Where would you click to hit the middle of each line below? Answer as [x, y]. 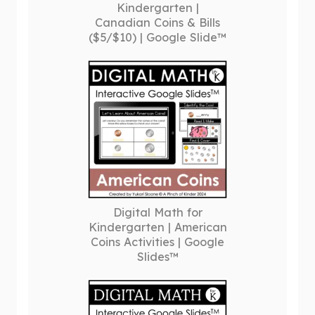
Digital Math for [157, 212]
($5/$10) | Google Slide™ [157, 37]
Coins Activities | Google [157, 242]
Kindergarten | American [157, 227]
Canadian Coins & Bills [157, 22]
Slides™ [157, 257]
